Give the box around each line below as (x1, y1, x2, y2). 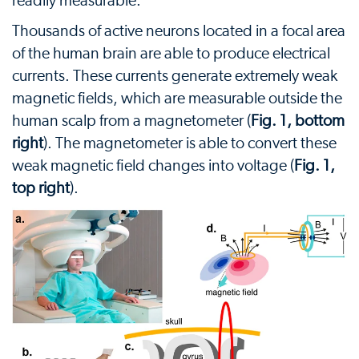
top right (12, 180, 70, 196)
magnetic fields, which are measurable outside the (12, 91, 342, 107)
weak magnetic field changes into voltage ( (12, 158, 294, 174)
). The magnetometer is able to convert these (43, 135, 337, 151)
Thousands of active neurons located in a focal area (12, 23, 345, 39)
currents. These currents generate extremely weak (12, 68, 337, 84)
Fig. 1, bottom (251, 113, 345, 129)
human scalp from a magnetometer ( (12, 113, 251, 129)
